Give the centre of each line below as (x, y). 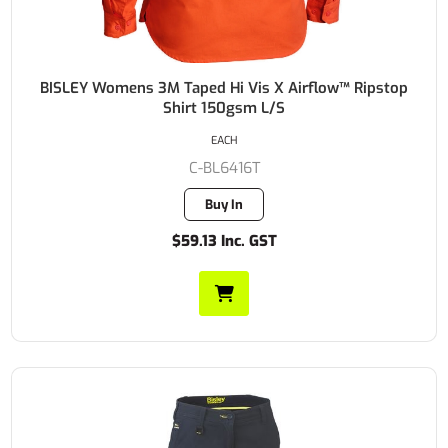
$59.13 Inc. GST (224, 240)
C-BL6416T (224, 167)
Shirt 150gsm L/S (224, 107)
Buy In (224, 204)
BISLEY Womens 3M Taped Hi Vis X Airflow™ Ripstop (224, 87)
